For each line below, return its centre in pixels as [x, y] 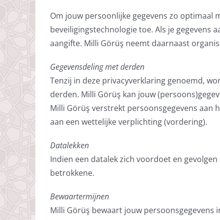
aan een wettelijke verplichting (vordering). [128, 122]
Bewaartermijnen [79, 196]
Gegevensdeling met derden [97, 67]
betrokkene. [72, 173]
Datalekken [69, 145]
